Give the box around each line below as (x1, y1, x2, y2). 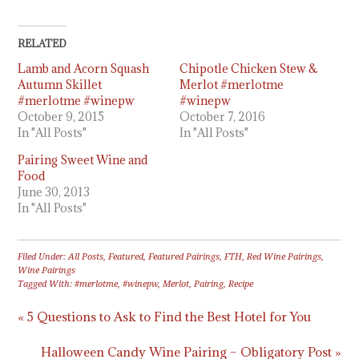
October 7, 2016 (179, 108, 265, 124)
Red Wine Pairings (247, 251, 322, 262)
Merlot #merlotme (179, 76, 284, 92)
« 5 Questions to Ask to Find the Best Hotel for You (18, 308, 312, 325)
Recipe (228, 278, 254, 289)
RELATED (18, 36, 67, 50)
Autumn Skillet (18, 76, 103, 92)
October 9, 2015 (18, 108, 105, 124)
